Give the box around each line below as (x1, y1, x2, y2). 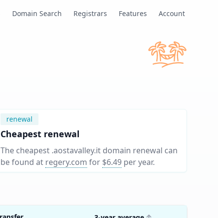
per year (124, 157, 153, 167)
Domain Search (12, 9, 62, 18)
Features (119, 9, 147, 18)
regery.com (45, 157, 87, 167)
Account (159, 9, 185, 18)
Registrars (73, 9, 107, 18)
